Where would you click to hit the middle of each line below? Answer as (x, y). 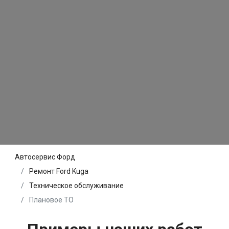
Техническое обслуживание (76, 185)
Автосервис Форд (45, 157)
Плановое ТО (51, 200)
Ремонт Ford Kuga (59, 171)
